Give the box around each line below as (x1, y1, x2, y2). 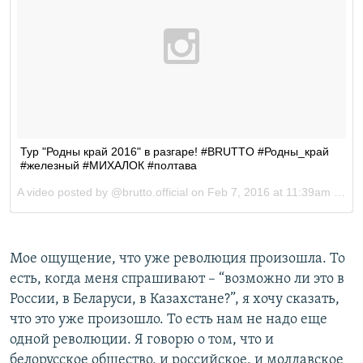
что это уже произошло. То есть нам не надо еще (10, 312, 327, 328)
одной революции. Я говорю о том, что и (10, 332, 274, 348)
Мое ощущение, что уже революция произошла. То (10, 251, 345, 267)
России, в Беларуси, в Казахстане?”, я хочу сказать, (10, 292, 340, 308)
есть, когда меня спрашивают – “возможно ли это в (10, 271, 344, 288)
